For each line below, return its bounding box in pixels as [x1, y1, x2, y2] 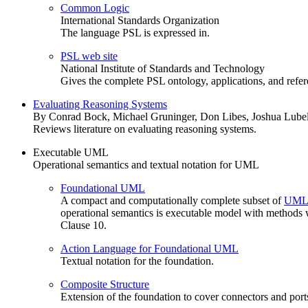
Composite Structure [60, 278, 149, 290]
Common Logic [60, 2, 129, 14]
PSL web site [60, 50, 118, 62]
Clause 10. [60, 219, 107, 231]
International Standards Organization [60, 14, 219, 26]
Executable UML [33, 146, 109, 158]
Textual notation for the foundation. [60, 255, 214, 267]
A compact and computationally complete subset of [60, 195, 284, 206]
